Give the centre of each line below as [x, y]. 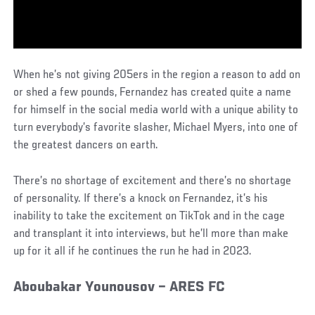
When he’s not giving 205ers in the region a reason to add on [157, 75]
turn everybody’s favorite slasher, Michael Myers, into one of [156, 128]
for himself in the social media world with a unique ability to [156, 110]
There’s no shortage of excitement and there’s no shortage [153, 181]
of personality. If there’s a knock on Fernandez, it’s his [141, 199]
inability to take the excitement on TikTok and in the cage [149, 216]
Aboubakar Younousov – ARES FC [120, 288]
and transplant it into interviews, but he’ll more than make [151, 234]
